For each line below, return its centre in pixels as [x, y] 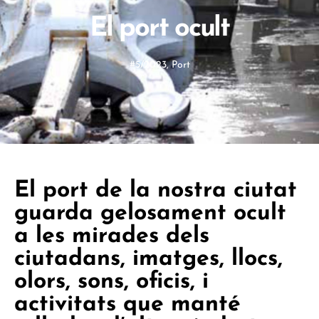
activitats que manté [127, 305]
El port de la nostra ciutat [156, 191]
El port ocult [159, 29]
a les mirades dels [112, 236]
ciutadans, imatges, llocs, [148, 259]
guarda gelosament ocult [150, 214]
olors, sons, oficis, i [111, 282]
